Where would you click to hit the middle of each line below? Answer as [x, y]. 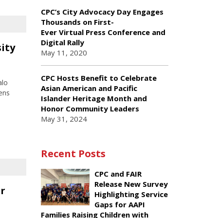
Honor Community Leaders [90, 109]
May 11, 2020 [64, 53]
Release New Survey [131, 184]
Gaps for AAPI [119, 204]
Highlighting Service [131, 194]
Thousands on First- [77, 22]
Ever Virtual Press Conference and [103, 32]
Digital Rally [63, 42]
